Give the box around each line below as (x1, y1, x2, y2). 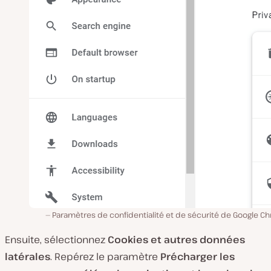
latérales (5, 250, 50, 264)
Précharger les (160, 250, 235, 264)
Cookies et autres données (108, 233, 245, 247)
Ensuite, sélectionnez (5, 233, 108, 247)
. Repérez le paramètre (50, 250, 160, 264)
